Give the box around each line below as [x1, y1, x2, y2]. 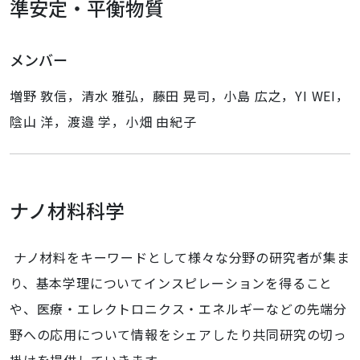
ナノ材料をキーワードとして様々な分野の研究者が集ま [10, 247, 350, 267]
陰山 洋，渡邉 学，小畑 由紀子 [10, 112, 197, 131]
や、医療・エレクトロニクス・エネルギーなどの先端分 [10, 299, 347, 318]
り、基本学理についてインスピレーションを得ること [10, 273, 333, 292]
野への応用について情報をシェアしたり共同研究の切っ [10, 325, 347, 344]
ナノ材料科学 [10, 196, 125, 224]
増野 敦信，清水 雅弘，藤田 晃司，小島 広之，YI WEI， [10, 86, 350, 105]
